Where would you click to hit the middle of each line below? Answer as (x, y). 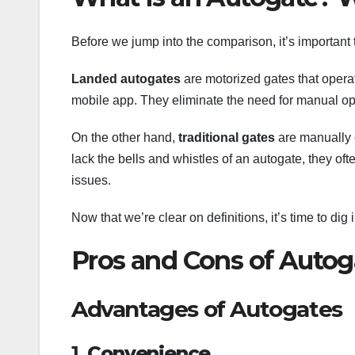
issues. (91, 181)
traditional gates (227, 138)
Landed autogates (126, 79)
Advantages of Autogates (207, 309)
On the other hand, (125, 138)
